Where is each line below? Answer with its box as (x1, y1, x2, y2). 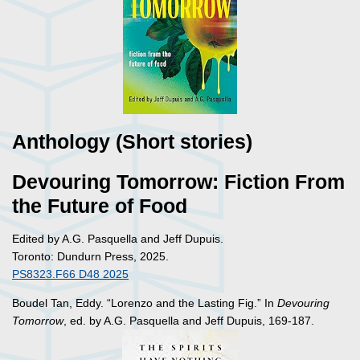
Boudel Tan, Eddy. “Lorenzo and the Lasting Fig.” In (12, 297, 277, 310)
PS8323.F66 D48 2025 (12, 268, 129, 281)
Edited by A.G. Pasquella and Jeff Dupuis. (12, 232, 223, 246)
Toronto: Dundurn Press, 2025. (12, 250, 169, 264)
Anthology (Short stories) (12, 131, 252, 153)
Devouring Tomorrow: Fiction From (12, 171, 345, 194)
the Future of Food (12, 195, 187, 218)
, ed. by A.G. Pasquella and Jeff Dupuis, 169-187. (63, 314, 314, 328)
